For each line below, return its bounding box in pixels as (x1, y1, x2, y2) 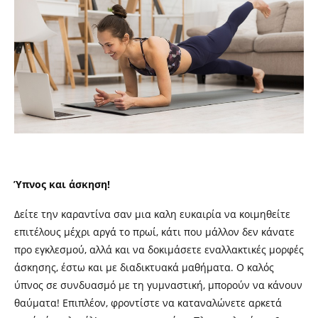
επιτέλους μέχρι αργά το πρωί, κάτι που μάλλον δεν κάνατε (14, 225, 295, 239)
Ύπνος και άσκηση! (14, 177, 110, 192)
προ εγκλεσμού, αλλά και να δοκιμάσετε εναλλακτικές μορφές (14, 243, 304, 257)
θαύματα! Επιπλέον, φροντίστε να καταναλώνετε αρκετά (14, 296, 282, 310)
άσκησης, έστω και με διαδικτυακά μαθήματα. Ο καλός (14, 261, 274, 275)
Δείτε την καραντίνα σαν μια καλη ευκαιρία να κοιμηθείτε (14, 207, 290, 221)
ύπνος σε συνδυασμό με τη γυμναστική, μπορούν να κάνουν (14, 278, 302, 292)
